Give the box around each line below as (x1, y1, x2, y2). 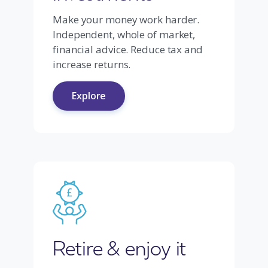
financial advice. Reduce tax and (53, 42, 203, 56)
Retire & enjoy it (53, 234, 187, 260)
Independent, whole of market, (53, 28, 196, 41)
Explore (72, 89, 106, 102)
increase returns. (53, 57, 131, 71)
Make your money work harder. (53, 13, 200, 26)
